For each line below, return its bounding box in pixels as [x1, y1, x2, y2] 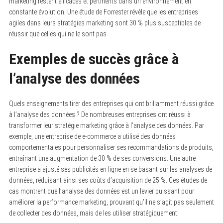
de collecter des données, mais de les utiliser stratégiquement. [8, 209, 179, 217]
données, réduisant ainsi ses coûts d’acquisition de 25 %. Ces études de [8, 176, 207, 184]
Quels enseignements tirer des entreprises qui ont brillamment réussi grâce [8, 99, 214, 108]
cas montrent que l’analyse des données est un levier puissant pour [8, 187, 194, 195]
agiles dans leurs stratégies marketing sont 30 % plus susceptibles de [8, 18, 201, 27]
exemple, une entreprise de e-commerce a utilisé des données [8, 132, 176, 140]
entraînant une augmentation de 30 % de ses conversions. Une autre [8, 154, 196, 162]
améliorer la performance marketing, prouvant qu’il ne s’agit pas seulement [8, 198, 214, 206]
